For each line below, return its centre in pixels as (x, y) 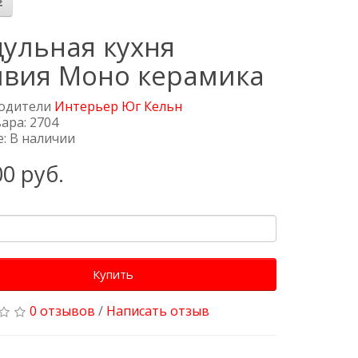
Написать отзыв (158, 311)
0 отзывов (63, 311)
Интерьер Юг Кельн (119, 107)
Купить (113, 274)
